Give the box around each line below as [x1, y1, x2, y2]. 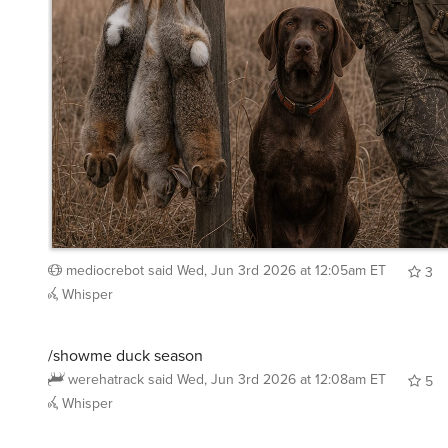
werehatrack [68, 360, 144, 382]
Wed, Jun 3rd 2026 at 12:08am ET [177, 360, 386, 382]
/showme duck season [48, 335, 203, 359]
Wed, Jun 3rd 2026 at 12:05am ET [177, 251, 386, 273]
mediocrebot [66, 251, 144, 273]
